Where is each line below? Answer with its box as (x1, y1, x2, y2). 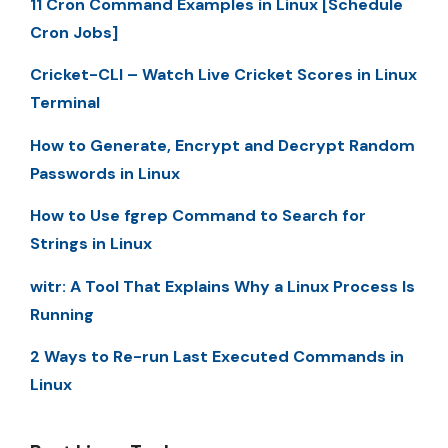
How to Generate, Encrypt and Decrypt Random (30, 134, 415, 156)
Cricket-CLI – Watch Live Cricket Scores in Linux (30, 64, 417, 86)
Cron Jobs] (30, 22, 118, 44)
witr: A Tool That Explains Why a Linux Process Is (30, 275, 415, 297)
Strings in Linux (30, 233, 152, 255)
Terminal (30, 92, 100, 114)
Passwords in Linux (30, 162, 180, 184)
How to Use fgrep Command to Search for (30, 205, 366, 227)
